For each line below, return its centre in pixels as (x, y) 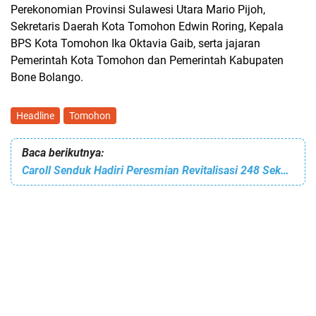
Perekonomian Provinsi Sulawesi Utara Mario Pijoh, (138, 10)
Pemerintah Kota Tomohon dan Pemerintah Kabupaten (147, 60)
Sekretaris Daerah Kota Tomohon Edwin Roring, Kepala (147, 26)
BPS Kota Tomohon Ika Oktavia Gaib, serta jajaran (135, 43)
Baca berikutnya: (63, 153)
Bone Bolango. (47, 77)
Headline (35, 116)
